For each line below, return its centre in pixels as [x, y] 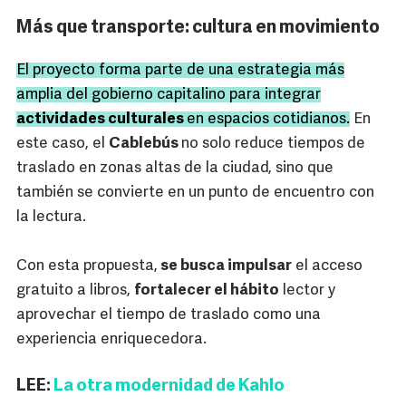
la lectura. [51, 217]
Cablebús [145, 144]
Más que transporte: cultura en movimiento [198, 29]
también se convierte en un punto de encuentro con [195, 193]
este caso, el [63, 144]
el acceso [327, 266]
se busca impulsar [225, 266]
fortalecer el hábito [207, 291]
